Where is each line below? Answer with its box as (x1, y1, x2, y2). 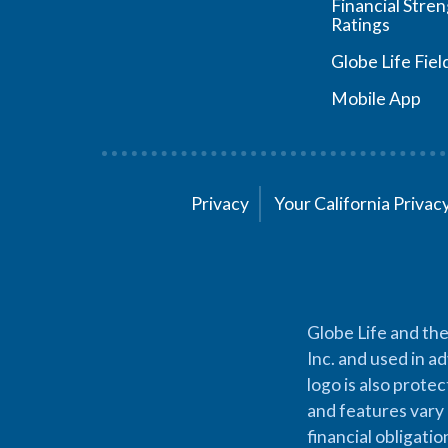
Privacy (190, 193, 249, 214)
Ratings (330, 14, 390, 35)
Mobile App (330, 88, 421, 109)
